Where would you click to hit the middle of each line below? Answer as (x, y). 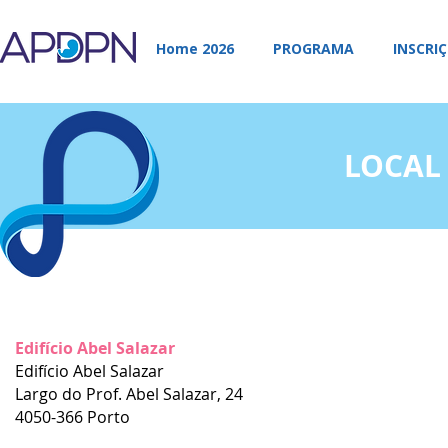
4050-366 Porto (72, 417)
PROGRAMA (313, 48)
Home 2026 (194, 48)
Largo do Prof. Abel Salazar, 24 (129, 394)
